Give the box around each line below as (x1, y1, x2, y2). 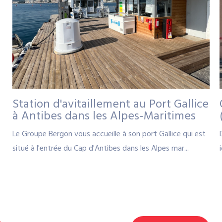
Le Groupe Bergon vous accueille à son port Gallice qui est (12, 127, 206, 141)
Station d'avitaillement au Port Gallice (12, 95, 209, 114)
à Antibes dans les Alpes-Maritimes (12, 107, 196, 126)
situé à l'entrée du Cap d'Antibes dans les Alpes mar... (12, 142, 189, 155)
